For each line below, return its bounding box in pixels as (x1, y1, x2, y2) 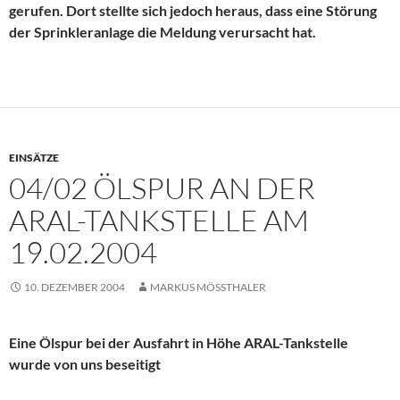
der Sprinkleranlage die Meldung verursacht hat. (9, 23, 316, 41)
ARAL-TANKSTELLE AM (9, 202, 309, 239)
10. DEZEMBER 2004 (24, 280, 125, 295)
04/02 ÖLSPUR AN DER (9, 170, 315, 207)
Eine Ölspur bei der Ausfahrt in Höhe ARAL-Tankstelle (9, 334, 348, 352)
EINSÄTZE (9, 151, 59, 165)
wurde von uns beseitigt (9, 355, 161, 373)
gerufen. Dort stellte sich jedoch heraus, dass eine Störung (9, 2, 377, 20)
